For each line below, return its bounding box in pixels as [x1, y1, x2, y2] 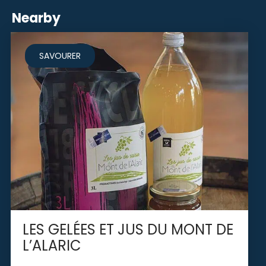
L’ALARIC [23, 235, 81, 255]
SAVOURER [39, 49, 81, 62]
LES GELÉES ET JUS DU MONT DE [23, 219, 233, 239]
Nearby [12, 8, 61, 27]
